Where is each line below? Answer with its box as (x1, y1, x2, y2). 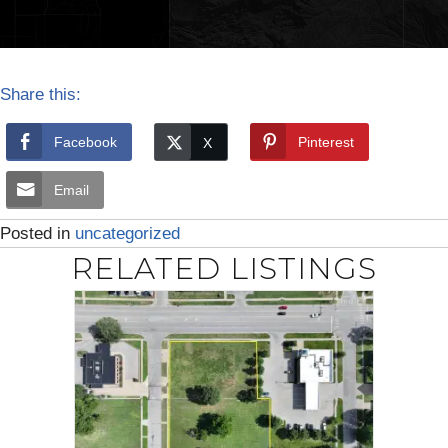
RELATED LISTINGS (71, 249, 377, 287)
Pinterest (298, 133, 354, 150)
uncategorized (75, 223, 180, 243)
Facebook (54, 133, 117, 150)
